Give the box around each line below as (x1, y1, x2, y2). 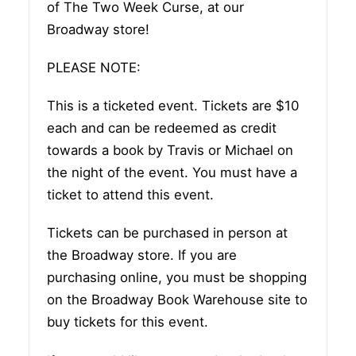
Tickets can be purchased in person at (47, 225, 288, 242)
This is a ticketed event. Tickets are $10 (47, 98, 299, 114)
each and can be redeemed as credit (47, 120, 277, 137)
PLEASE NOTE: (47, 60, 141, 76)
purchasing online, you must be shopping (47, 269, 307, 286)
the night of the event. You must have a (47, 164, 297, 181)
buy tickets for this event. (47, 314, 208, 331)
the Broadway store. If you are (47, 247, 237, 264)
